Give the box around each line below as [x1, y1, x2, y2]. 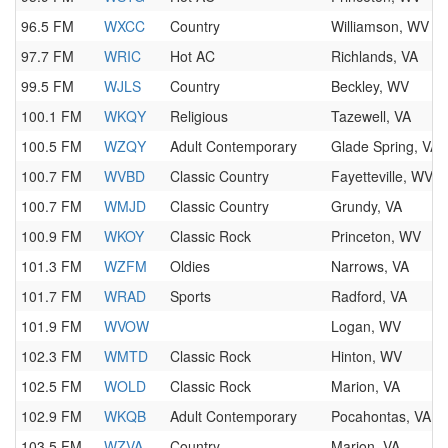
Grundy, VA [331, 196, 402, 216]
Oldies [170, 256, 210, 276]
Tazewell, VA [331, 106, 411, 126]
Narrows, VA [331, 256, 409, 276]
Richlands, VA [331, 46, 418, 66]
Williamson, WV [331, 16, 429, 36]
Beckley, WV [331, 76, 409, 96]
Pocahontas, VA [331, 406, 431, 426]
